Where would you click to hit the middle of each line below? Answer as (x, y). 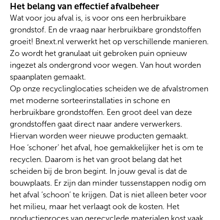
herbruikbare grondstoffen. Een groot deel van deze (101, 112)
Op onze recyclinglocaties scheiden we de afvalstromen (109, 89)
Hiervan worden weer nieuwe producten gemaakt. (100, 136)
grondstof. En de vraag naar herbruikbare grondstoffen (105, 30)
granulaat (74, 54)
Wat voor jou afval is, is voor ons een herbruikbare (98, 18)
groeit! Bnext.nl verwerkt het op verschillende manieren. (109, 42)
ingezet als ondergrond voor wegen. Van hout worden (105, 65)
